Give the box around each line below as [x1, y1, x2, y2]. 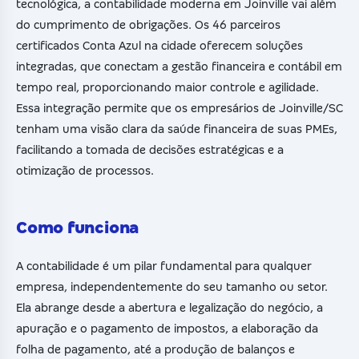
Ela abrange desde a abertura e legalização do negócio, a [16, 301, 323, 315]
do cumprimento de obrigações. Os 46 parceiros [16, 18, 280, 32]
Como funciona [16, 219, 139, 238]
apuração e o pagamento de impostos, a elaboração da [16, 322, 318, 336]
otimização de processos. [16, 164, 154, 178]
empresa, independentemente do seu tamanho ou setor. [16, 280, 328, 294]
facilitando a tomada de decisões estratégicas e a [16, 143, 284, 157]
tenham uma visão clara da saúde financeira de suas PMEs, [16, 123, 337, 136]
